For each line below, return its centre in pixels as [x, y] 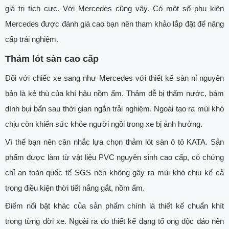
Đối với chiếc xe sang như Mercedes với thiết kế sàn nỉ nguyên [114, 78]
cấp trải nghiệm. [32, 39]
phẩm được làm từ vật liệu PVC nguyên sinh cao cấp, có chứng [114, 157]
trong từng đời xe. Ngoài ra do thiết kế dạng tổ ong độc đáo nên [114, 221]
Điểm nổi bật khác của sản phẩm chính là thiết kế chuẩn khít [114, 206]
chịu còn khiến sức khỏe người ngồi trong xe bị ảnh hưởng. [104, 124]
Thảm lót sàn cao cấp [52, 59]
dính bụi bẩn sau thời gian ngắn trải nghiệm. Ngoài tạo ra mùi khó [114, 109]
